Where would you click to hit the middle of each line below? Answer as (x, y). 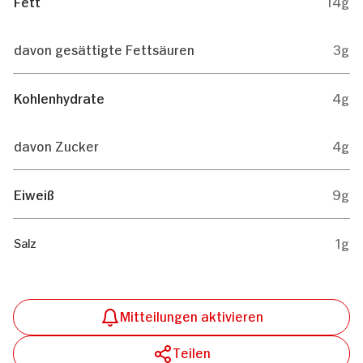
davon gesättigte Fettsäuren (104, 49)
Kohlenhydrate (59, 97)
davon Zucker (56, 145)
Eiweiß (34, 194)
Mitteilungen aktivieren (191, 315)
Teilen (191, 352)
